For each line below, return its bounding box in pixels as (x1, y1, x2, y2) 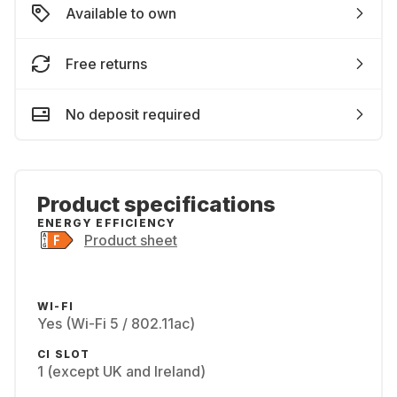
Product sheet (84, 231, 177, 249)
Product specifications (37, 191, 276, 217)
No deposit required (66, 105, 200, 123)
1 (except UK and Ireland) (37, 362, 206, 380)
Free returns (66, 55, 147, 73)
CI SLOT (37, 347, 90, 361)
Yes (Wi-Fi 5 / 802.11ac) (37, 315, 195, 332)
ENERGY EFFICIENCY (37, 216, 176, 230)
